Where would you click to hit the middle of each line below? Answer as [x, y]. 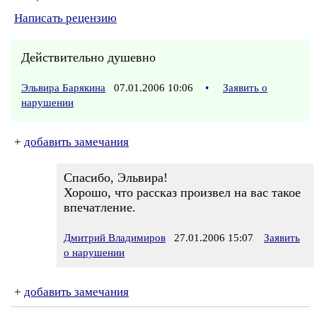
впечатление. [100, 207]
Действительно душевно [88, 57]
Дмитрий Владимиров [115, 238]
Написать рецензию [65, 18]
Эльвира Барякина [63, 88]
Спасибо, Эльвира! [116, 178]
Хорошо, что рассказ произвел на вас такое [182, 192]
